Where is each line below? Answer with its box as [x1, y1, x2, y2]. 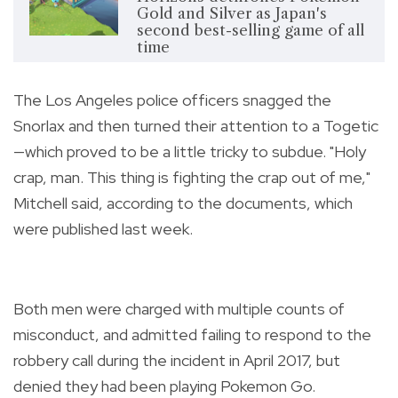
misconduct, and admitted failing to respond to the [13, 323, 371, 345]
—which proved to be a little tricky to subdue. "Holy [13, 140, 366, 162]
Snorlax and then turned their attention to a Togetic [13, 115, 378, 136]
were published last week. [13, 218, 193, 239]
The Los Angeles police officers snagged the [13, 89, 331, 110]
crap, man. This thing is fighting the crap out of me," [13, 166, 370, 187]
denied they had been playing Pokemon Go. [13, 375, 315, 396]
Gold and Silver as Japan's [136, 4, 327, 22]
